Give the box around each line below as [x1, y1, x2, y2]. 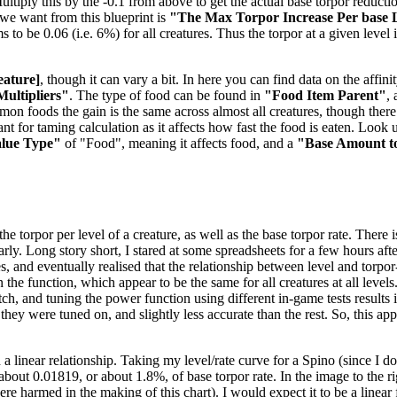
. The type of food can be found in [69, 88, 264, 104]
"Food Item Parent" [264, 88, 386, 104]
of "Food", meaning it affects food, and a [61, 136, 297, 152]
